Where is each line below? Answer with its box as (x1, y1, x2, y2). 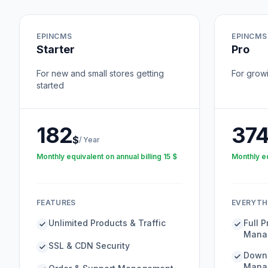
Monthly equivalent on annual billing (36, 152, 162, 161)
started (36, 80, 64, 90)
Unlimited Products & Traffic (48, 218, 166, 228)
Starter (36, 43, 75, 56)
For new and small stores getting (36, 68, 164, 78)
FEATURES (36, 198, 76, 207)
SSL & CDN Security (48, 240, 130, 251)
